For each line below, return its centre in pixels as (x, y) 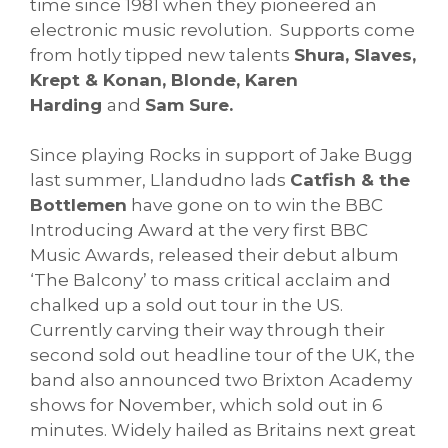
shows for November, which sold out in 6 (206, 405)
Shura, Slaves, (355, 54)
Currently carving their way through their (207, 330)
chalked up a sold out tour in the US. (186, 305)
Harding (68, 104)
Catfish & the (350, 180)
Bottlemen (78, 205)
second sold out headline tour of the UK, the (222, 355)
